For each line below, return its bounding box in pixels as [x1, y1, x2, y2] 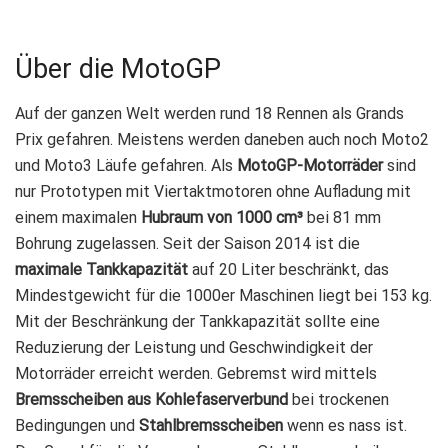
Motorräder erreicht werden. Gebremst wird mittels [15, 363, 377, 383]
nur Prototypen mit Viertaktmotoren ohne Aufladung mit [15, 181, 411, 201]
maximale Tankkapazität [15, 259, 188, 279]
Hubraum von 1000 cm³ [141, 207, 303, 227]
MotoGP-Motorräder [237, 155, 383, 175]
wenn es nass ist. [283, 415, 407, 435]
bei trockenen [288, 389, 389, 409]
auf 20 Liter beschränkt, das [188, 259, 389, 279]
